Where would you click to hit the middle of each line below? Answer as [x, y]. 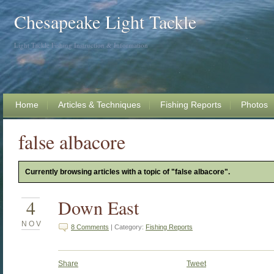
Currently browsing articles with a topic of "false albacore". [128, 172]
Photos [254, 105]
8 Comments [90, 227]
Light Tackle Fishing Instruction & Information [81, 45]
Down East [98, 207]
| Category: [127, 227]
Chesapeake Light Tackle [105, 21]
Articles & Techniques [99, 105]
